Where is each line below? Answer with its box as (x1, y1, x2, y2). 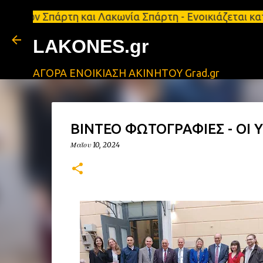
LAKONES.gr (33, 36, 149, 57)
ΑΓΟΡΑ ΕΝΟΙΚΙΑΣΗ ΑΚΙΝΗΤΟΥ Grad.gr (33, 67, 220, 79)
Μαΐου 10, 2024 (70, 140, 120, 149)
